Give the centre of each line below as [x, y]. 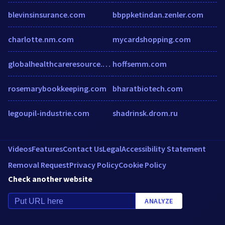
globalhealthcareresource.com [106, 64]
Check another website [50, 179]
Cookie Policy [142, 165]
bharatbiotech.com [148, 89]
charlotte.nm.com [41, 39]
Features [47, 149]
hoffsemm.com [140, 64]
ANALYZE [159, 201]
